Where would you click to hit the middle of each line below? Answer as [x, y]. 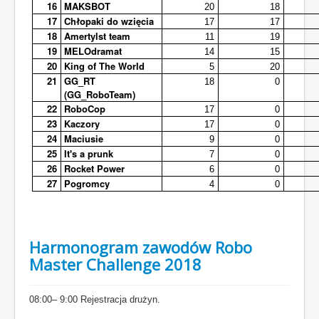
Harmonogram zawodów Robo [141, 247]
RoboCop [85, 108]
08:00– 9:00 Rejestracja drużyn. [95, 299]
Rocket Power [95, 168]
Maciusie [84, 138]
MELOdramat [93, 51]
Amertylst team [98, 36]
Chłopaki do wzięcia [109, 21]
